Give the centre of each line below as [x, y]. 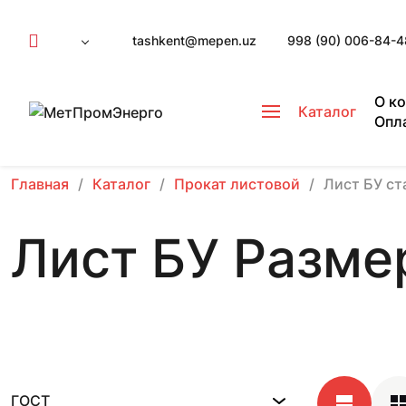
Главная [40, 184]
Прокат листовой [237, 184]
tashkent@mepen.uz [194, 40]
